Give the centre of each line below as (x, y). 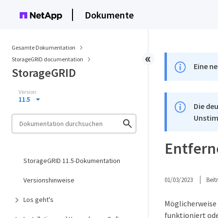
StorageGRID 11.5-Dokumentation (72, 161)
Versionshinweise (49, 180)
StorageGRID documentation (48, 59)
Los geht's (38, 200)
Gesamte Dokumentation (44, 47)
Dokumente (109, 15)
